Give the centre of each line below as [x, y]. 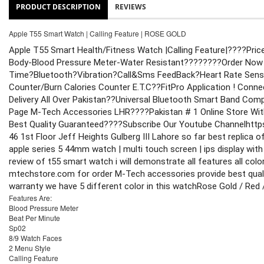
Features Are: [31, 198]
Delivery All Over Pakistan [57, 100]
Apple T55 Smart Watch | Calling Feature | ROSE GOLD [98, 33]
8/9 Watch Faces [35, 238]
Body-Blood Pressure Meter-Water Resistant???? [106, 62]
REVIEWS [131, 7]
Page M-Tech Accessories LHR [70, 112]
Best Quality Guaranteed [56, 124]
